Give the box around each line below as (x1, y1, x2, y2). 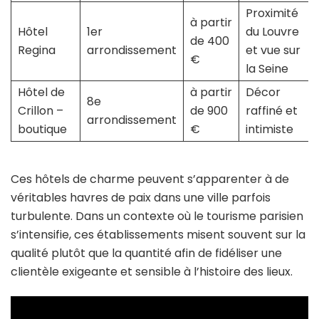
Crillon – (17, 103, 63, 120)
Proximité (245, 5, 298, 22)
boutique (17, 121, 67, 138)
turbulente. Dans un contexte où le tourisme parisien (11, 208, 303, 225)
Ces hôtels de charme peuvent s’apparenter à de (11, 171, 289, 188)
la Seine (245, 61, 288, 78)
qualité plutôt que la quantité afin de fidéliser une (11, 245, 282, 262)
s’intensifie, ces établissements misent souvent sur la (11, 226, 305, 244)
